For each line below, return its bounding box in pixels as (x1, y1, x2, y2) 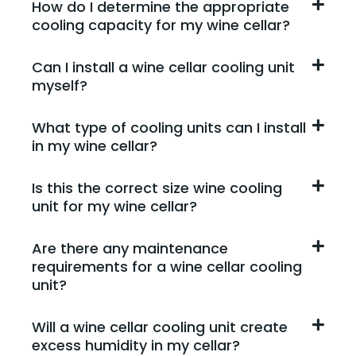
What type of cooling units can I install (32, 117, 306, 137)
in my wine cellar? (32, 135, 157, 156)
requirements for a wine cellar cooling (32, 256, 302, 277)
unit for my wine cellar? (32, 195, 197, 216)
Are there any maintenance (32, 238, 228, 258)
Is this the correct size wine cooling (32, 177, 282, 198)
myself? (32, 75, 87, 95)
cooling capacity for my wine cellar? (32, 14, 290, 35)
